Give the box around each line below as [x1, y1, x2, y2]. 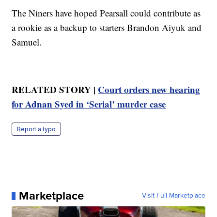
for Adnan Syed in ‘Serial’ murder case [12, 97, 166, 111]
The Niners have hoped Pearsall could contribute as [12, 7, 201, 19]
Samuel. [12, 36, 42, 48]
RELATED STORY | [12, 83, 98, 96]
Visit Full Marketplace [141, 190, 205, 201]
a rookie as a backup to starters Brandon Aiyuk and [12, 21, 202, 34]
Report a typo [17, 125, 56, 133]
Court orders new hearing [98, 83, 201, 96]
